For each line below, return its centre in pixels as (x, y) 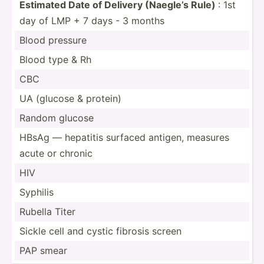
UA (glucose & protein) (70, 98)
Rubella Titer (47, 211)
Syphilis (37, 192)
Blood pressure (53, 40)
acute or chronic (56, 153)
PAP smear (43, 250)
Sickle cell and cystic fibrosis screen (100, 231)
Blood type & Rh (55, 59)
